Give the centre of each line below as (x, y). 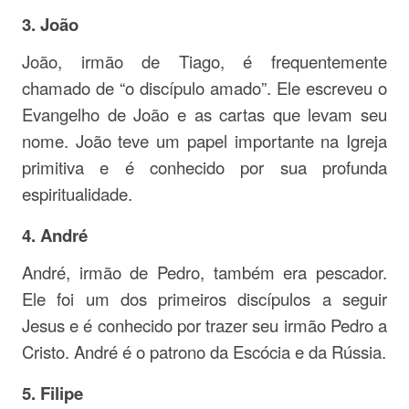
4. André (55, 235)
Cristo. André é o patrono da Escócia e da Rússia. (204, 351)
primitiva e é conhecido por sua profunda (204, 167)
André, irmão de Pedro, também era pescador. (204, 272)
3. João (50, 24)
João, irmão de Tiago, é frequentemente (204, 61)
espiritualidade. (77, 194)
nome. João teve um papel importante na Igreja (204, 141)
